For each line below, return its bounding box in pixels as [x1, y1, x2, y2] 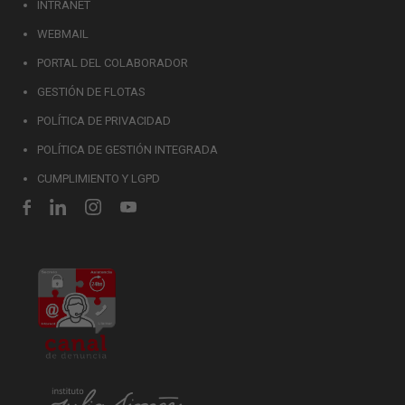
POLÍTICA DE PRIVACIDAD [37, 114, 171, 127]
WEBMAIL [37, 27, 89, 41]
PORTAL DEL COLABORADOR [37, 56, 188, 70]
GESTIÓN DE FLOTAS [37, 85, 146, 99]
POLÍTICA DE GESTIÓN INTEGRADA [37, 143, 218, 156]
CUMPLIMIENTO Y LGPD [37, 172, 160, 185]
